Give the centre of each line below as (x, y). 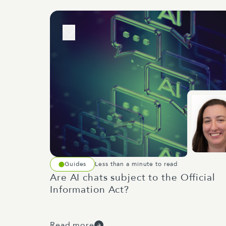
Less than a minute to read (136, 164)
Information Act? (90, 190)
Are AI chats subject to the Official (133, 178)
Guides (76, 164)
